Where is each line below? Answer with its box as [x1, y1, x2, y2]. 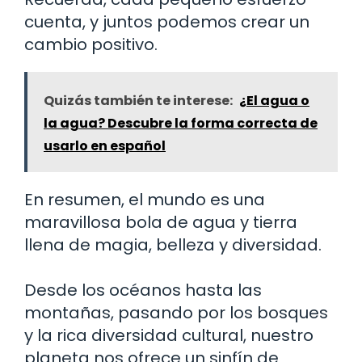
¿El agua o [239, 90, 309, 110]
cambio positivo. [24, 32, 158, 56]
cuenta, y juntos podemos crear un [24, 10, 309, 33]
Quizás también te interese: [44, 90, 233, 110]
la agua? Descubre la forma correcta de [44, 113, 318, 133]
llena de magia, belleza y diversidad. [24, 233, 322, 256]
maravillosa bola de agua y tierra [24, 210, 297, 234]
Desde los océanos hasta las [24, 278, 262, 301]
